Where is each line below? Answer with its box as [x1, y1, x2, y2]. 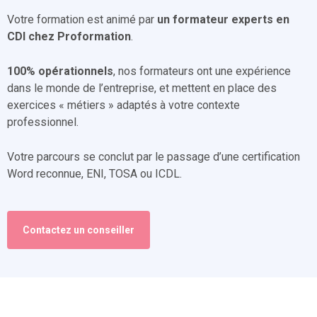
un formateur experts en [157, 13, 289, 26]
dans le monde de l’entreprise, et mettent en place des [7, 81, 277, 95]
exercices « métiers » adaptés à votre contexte [7, 98, 240, 112]
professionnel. [7, 115, 79, 129]
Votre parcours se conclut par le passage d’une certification [7, 150, 300, 163]
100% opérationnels [7, 64, 113, 78]
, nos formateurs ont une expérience [113, 64, 291, 78]
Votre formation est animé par [7, 13, 157, 26]
